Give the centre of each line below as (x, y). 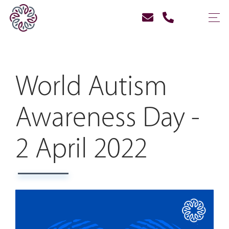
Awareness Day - (108, 118)
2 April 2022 (82, 149)
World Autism (91, 87)
